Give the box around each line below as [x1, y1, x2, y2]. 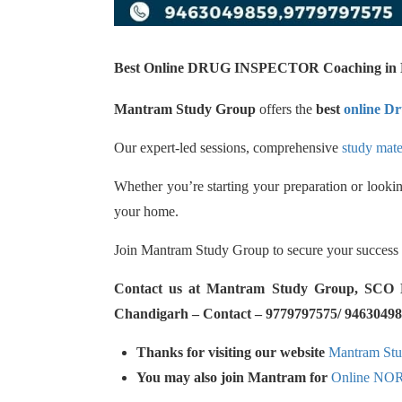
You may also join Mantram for [136, 370, 331, 385]
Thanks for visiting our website [136, 345, 328, 360]
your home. [114, 204, 179, 219]
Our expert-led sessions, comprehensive [114, 140, 342, 155]
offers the [256, 101, 316, 117]
